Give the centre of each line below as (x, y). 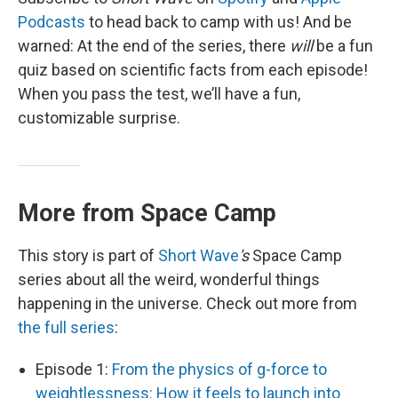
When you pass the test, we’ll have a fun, (159, 94)
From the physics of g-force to (219, 369)
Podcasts (52, 22)
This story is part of (88, 255)
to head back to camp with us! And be (219, 22)
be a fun (343, 46)
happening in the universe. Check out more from (187, 303)
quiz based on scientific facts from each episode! (193, 70)
